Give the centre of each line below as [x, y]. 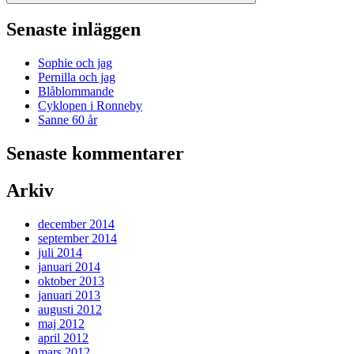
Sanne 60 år [68, 120]
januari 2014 [69, 267]
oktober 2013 [71, 281]
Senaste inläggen [73, 30]
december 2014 [76, 224]
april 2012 [63, 338]
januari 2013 [69, 296]
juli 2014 [60, 253]
